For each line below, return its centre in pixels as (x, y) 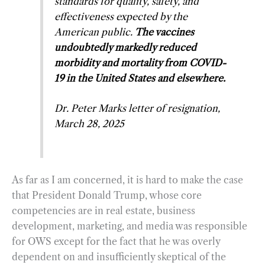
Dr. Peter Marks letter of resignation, (138, 109)
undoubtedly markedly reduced (126, 47)
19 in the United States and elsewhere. (140, 78)
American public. (95, 32)
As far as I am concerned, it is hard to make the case (127, 180)
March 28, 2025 (90, 124)
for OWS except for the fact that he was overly (116, 241)
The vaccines (165, 32)
